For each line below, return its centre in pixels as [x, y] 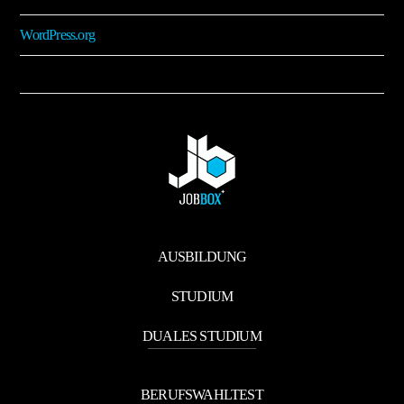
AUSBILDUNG [202, 257]
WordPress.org [58, 35]
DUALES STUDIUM [202, 336]
